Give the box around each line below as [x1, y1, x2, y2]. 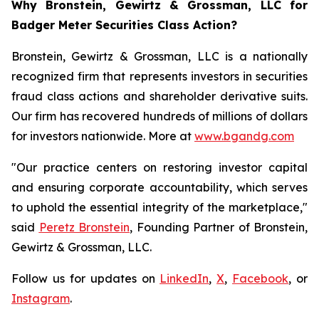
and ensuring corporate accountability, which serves [11, 180, 308, 194]
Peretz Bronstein [38, 220, 130, 234]
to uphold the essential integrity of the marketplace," [11, 200, 308, 214]
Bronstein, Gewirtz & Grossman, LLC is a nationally [11, 49, 308, 63]
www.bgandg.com [194, 129, 294, 143]
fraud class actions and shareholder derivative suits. [11, 89, 308, 103]
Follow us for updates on [11, 271, 160, 286]
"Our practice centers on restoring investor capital [11, 160, 308, 174]
